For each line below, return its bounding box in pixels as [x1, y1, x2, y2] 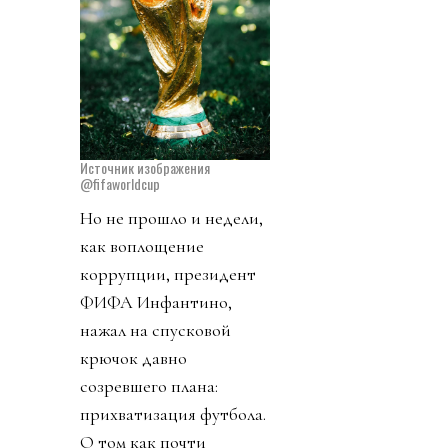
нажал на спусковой [80, 319, 231, 342]
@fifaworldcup [80, 173, 160, 195]
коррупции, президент [80, 263, 256, 286]
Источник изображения [80, 157, 210, 179]
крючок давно [80, 347, 187, 370]
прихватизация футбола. [80, 403, 266, 426]
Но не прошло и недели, [80, 207, 263, 230]
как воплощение [80, 235, 204, 258]
